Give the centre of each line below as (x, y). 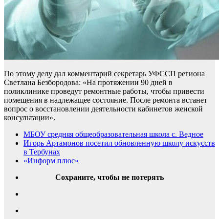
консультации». (30, 117)
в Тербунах (42, 152)
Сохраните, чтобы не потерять (109, 177)
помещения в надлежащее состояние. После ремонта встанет (106, 100)
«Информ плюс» (51, 160)
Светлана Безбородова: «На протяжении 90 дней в (88, 82)
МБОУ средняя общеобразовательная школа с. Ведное (113, 134)
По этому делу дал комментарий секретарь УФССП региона (104, 73)
